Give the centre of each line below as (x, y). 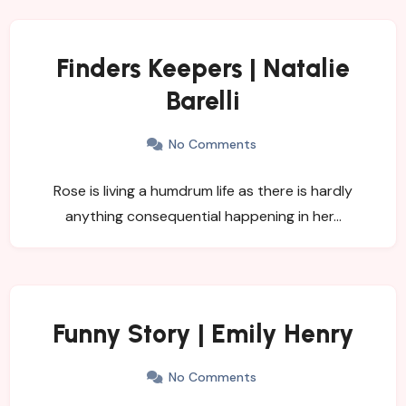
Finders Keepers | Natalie (203, 68)
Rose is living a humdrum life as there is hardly (203, 190)
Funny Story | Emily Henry (203, 333)
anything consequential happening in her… (203, 216)
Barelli (203, 100)
